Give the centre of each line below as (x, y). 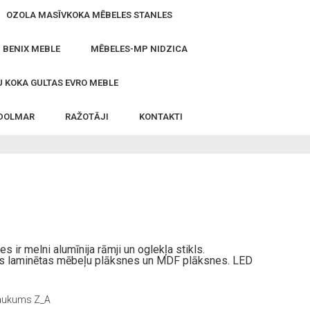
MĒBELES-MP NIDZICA (139, 49)
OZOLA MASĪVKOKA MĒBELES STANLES (89, 15)
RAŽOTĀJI (87, 117)
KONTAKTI (161, 117)
